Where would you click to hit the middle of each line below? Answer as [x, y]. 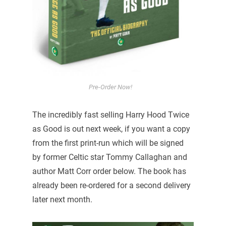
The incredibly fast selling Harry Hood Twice [110, 115]
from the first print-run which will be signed [108, 143]
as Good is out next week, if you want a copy [111, 129]
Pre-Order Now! [110, 87]
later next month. [62, 200]
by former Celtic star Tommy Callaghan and [109, 157]
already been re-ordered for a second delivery [111, 186]
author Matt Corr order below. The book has [109, 172]
